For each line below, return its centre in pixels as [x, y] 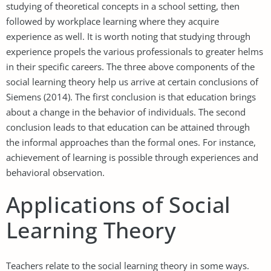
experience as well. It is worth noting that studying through [128, 36]
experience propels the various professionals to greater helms [135, 51]
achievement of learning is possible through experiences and [132, 157]
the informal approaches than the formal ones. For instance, [131, 142]
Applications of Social [119, 204]
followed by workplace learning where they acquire [113, 21]
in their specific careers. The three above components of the [130, 66]
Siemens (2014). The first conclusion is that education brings [131, 96]
